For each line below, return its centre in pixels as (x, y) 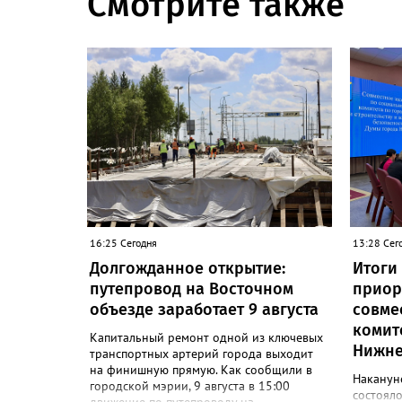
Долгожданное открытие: (188, 268)
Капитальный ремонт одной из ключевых (206, 337)
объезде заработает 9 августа (204, 310)
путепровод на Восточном (192, 289)
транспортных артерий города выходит (201, 354)
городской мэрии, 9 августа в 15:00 (190, 386)
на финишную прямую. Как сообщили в (201, 370)
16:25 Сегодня (123, 243)
